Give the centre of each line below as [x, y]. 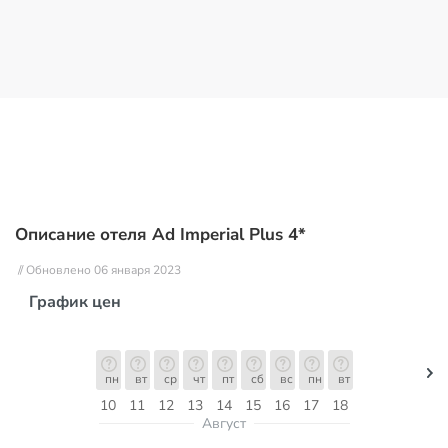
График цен [75, 302]
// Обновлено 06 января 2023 [99, 270]
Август [224, 423]
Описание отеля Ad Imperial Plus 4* [160, 234]
